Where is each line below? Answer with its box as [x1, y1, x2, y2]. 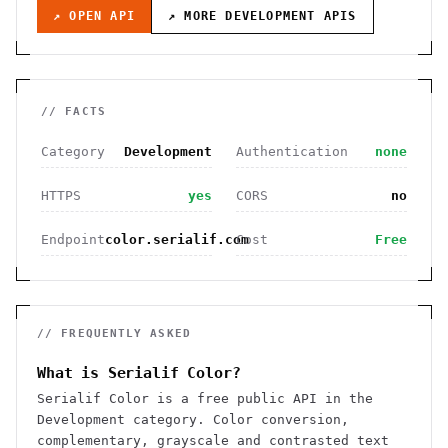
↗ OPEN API [53, 9, 135, 23]
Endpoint [41, 232, 105, 247]
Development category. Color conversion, [37, 412, 349, 427]
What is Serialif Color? [37, 364, 241, 382]
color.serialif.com [105, 232, 249, 247]
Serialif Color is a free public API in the [37, 391, 373, 406]
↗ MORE [168, 9, 226, 23]
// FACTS [41, 105, 106, 118]
